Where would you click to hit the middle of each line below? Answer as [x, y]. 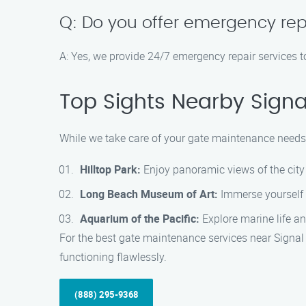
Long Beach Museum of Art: [149, 194]
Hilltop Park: [110, 169]
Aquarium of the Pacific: [140, 219]
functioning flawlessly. [113, 257]
